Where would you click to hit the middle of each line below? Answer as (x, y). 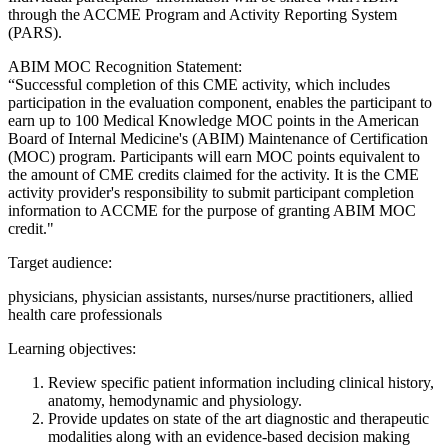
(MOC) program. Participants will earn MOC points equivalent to (214, 156)
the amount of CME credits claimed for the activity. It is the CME (213, 174)
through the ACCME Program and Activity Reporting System (202, 14)
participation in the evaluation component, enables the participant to (220, 102)
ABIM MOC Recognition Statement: (125, 66)
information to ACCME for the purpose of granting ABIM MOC (212, 210)
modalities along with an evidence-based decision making (229, 436)
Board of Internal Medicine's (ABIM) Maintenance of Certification (218, 138)
